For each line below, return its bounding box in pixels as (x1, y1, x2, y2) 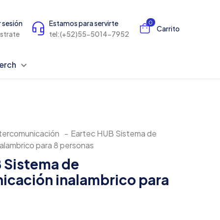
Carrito (156, 24, 180, 33)
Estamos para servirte (49, 19, 118, 28)
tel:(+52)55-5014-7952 (49, 29, 129, 39)
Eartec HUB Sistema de (71, 128, 157, 139)
